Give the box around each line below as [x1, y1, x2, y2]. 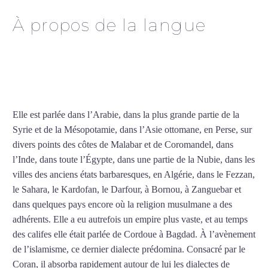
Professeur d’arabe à [13, 40, 193, 61]
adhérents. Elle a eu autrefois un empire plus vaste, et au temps [13, 214, 248, 225]
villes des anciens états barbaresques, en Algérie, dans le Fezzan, [13, 169, 255, 180]
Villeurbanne [13, 65, 127, 86]
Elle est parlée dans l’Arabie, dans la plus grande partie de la [13, 109, 239, 120]
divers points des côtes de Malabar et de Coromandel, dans [13, 139, 233, 150]
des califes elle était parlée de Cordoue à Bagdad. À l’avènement [13, 229, 255, 240]
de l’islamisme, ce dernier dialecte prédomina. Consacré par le [13, 244, 245, 255]
